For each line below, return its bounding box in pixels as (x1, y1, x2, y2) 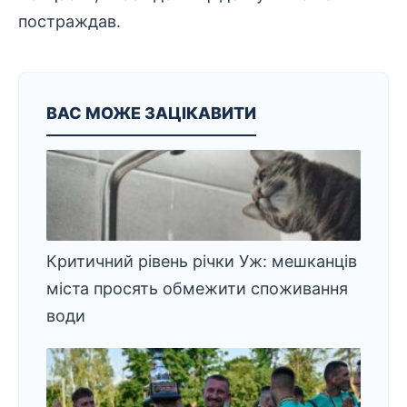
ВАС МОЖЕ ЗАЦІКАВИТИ (46, 104, 256, 123)
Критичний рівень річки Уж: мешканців (46, 252, 357, 271)
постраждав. (18, 12, 121, 31)
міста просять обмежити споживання (46, 279, 348, 298)
